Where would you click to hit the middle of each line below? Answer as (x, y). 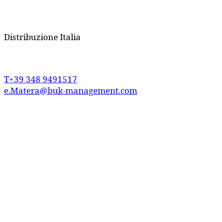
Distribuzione (31, 37)
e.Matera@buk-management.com (71, 90)
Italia (69, 37)
